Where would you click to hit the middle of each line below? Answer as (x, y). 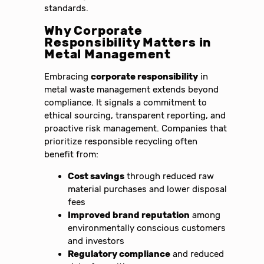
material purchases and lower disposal (148, 189)
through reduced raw (169, 176)
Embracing (68, 77)
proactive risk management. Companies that (136, 129)
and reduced (197, 254)
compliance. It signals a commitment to (126, 103)
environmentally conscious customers (147, 228)
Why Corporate (93, 31)
